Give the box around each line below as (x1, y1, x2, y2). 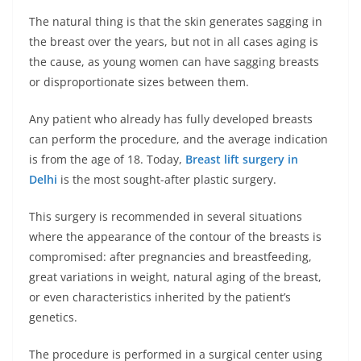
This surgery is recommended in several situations (29, 209, 302, 224)
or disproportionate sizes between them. (29, 74, 249, 89)
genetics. (29, 309, 77, 325)
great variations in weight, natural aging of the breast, (29, 269, 322, 284)
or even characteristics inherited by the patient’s (29, 289, 291, 305)
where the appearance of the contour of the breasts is (29, 229, 322, 244)
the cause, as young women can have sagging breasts (29, 54, 319, 69)
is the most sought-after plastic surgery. (57, 172, 276, 187)
